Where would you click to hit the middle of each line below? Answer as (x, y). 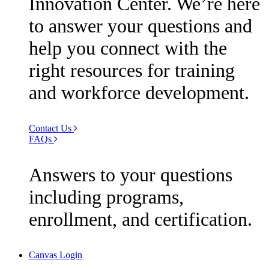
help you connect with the (128, 48)
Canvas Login (56, 255)
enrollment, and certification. (141, 219)
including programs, (106, 197)
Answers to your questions (131, 175)
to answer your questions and (141, 26)
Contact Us (51, 128)
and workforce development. (139, 93)
